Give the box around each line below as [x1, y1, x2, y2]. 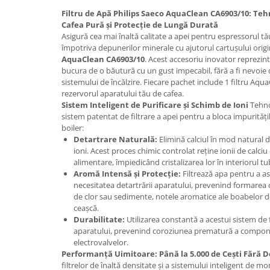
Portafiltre [9, 102, 52, 114]
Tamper [9, 140, 40, 151]
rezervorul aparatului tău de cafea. [61, 88, 184, 99]
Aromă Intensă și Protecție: [74, 168, 181, 179]
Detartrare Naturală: [74, 134, 157, 145]
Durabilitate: [74, 214, 125, 225]
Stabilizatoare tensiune [9, 18, 102, 30]
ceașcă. [74, 202, 99, 213]
